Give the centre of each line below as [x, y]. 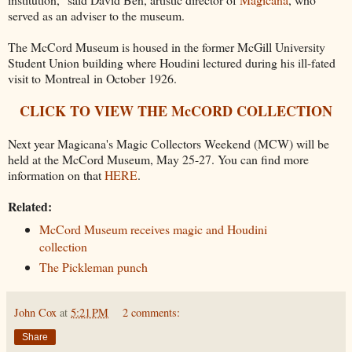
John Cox [35, 312]
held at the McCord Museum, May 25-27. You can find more [158, 159]
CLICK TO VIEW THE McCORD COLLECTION [176, 111]
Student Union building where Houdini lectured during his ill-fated [172, 63]
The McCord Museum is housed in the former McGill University [167, 47]
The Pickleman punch [93, 266]
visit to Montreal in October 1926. [92, 79]
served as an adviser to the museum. [96, 16]
